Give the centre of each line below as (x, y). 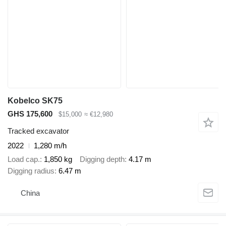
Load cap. (24, 159)
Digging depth (102, 159)
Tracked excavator (38, 131)
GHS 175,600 (30, 114)
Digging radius (31, 171)
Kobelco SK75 (35, 100)
